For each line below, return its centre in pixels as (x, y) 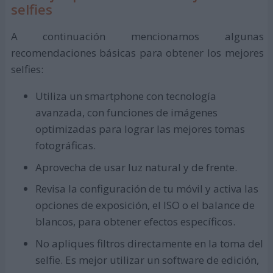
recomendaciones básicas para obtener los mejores (137, 53)
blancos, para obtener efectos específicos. (135, 222)
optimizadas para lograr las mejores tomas (140, 129)
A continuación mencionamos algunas (137, 37)
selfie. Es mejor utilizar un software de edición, (147, 260)
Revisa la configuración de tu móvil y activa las (147, 189)
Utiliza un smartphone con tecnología (126, 96)
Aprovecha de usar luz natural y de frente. (136, 167)
